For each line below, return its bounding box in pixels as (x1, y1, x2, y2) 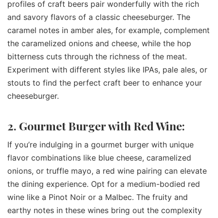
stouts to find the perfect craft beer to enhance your (7, 77, 202, 88)
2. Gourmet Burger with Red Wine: (7, 118, 185, 134)
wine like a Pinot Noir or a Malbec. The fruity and (7, 192, 188, 202)
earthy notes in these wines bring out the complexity (7, 205, 202, 216)
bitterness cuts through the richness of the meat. (7, 51, 187, 61)
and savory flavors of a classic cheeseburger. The (7, 12, 190, 22)
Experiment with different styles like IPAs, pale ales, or (7, 64, 207, 74)
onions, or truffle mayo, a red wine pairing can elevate (7, 166, 207, 176)
